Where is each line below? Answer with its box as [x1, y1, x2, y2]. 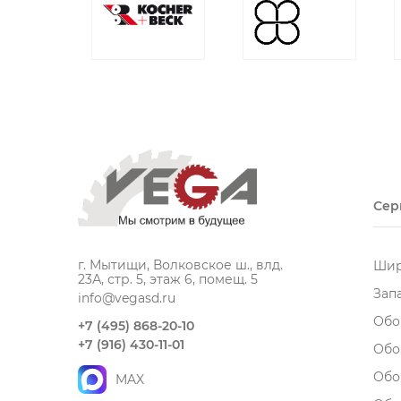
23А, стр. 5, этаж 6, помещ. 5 [78, 270, 258, 287]
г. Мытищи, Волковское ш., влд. [78, 256, 283, 273]
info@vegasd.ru [78, 289, 175, 306]
